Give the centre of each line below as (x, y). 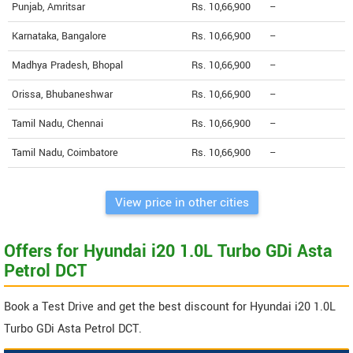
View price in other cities (182, 203)
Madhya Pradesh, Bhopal (67, 66)
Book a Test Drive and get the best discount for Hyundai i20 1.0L (170, 307)
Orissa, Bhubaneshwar (62, 95)
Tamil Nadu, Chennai (58, 124)
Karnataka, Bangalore (59, 37)
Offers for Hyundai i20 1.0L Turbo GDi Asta (168, 252)
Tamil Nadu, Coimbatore (65, 153)
